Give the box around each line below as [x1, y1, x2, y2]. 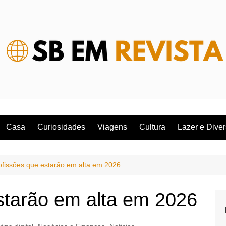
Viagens [97, 123, 127, 131]
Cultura [139, 123, 165, 131]
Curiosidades [37, 123, 85, 131]
